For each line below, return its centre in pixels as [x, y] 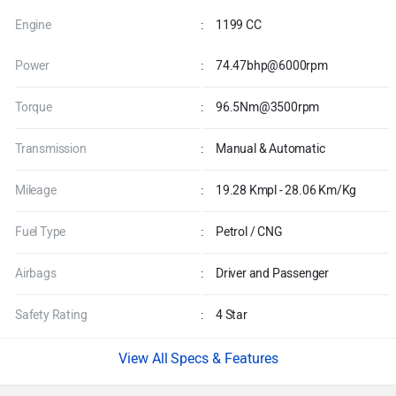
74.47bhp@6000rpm [270, 66]
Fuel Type [41, 232]
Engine [33, 26]
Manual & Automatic [269, 149]
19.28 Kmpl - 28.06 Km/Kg [285, 191]
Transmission [51, 149]
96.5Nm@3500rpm [267, 108]
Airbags [36, 274]
